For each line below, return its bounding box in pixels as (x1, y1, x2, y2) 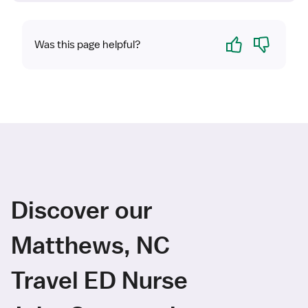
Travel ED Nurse (11, 265, 188, 295)
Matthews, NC (11, 230, 170, 260)
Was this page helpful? (34, 38, 141, 52)
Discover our (11, 195, 153, 225)
